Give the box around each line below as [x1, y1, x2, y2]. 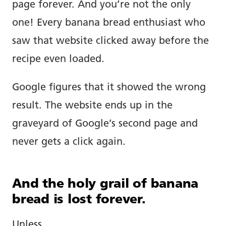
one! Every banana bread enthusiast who [12, 18, 205, 28]
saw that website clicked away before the [12, 36, 209, 46]
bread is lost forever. [12, 193, 146, 206]
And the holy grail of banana [12, 178, 198, 191]
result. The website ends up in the [12, 100, 173, 111]
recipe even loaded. [12, 54, 104, 65]
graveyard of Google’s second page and [12, 119, 198, 129]
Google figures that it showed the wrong [12, 82, 206, 93]
